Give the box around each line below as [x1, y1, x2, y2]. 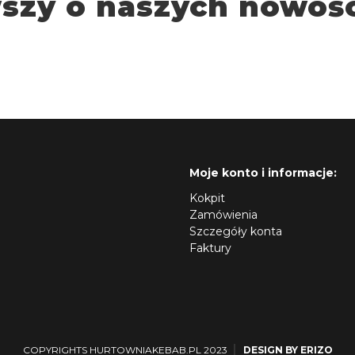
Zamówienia [189, 207, 258, 222]
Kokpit [189, 190, 225, 205]
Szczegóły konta [189, 223, 282, 239]
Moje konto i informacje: [189, 165, 337, 180]
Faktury [189, 240, 231, 255]
